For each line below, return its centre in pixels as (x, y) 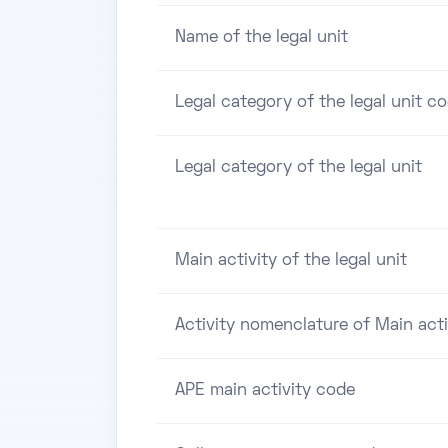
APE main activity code (265, 390)
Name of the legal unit (261, 37)
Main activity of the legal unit (291, 260)
